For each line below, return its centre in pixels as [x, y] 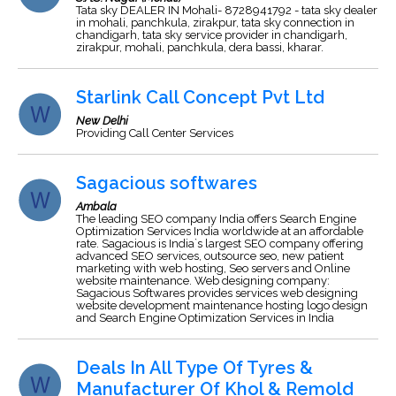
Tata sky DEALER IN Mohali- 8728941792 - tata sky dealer [227, 10]
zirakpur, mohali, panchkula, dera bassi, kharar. [200, 47]
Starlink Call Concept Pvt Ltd [200, 97]
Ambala [96, 206]
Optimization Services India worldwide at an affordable [220, 231]
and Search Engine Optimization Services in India [205, 318]
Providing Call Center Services [155, 133]
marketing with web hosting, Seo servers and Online [213, 268]
